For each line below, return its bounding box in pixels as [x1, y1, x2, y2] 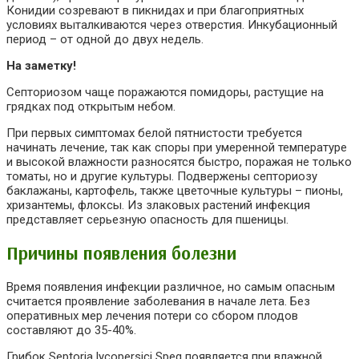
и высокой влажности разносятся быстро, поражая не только [6, 154, 352, 169]
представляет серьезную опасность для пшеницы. [6, 212, 288, 227]
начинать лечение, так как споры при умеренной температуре [6, 139, 347, 155]
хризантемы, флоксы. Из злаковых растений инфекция [6, 197, 317, 212]
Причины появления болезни [6, 241, 236, 265]
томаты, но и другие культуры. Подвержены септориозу [6, 168, 317, 184]
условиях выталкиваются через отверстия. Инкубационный [6, 17, 337, 32]
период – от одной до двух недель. [6, 31, 204, 46]
